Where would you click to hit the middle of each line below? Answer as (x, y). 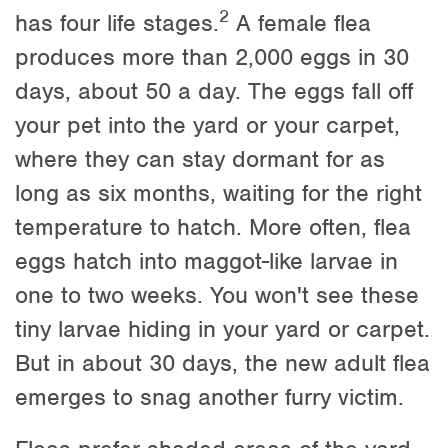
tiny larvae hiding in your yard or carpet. (222, 328)
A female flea (300, 22)
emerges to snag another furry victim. (209, 396)
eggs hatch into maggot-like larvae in (206, 260)
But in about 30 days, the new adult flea (222, 362)
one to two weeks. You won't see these (217, 294)
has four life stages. (117, 22)
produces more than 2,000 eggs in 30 (212, 56)
